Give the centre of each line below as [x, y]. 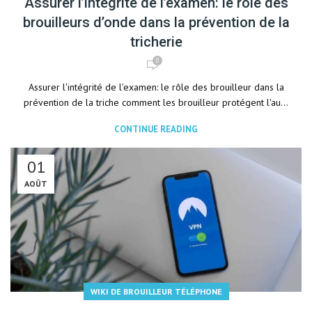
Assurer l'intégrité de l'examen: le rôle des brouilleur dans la [156, 87]
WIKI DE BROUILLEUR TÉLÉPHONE [156, 291]
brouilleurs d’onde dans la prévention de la [156, 22]
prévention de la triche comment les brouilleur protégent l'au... [156, 102]
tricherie [156, 42]
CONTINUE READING [156, 129]
